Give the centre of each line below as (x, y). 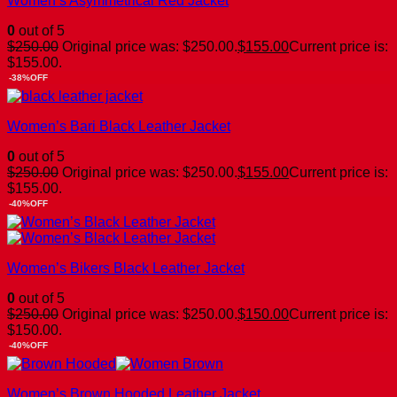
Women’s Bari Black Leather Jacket (119, 126)
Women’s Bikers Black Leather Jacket (126, 268)
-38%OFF (28, 77)
